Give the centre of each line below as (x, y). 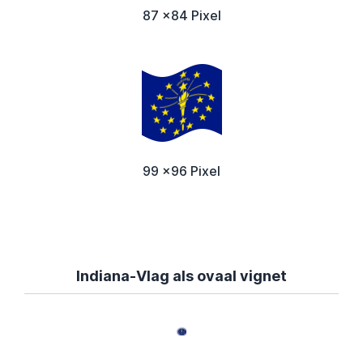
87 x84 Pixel (181, 16)
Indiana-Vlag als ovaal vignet (181, 276)
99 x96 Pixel (181, 171)
